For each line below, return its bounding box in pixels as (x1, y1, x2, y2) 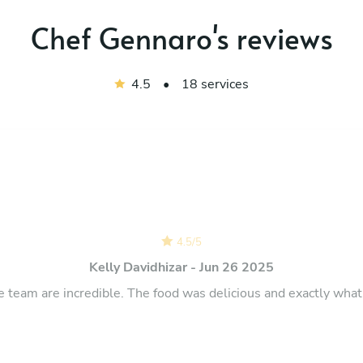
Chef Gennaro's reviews (30, 17, 333, 58)
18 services (181, 75, 249, 93)
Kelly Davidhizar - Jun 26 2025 (89, 258, 274, 276)
